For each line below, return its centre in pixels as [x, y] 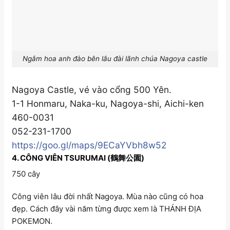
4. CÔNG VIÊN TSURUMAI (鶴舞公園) [78, 158]
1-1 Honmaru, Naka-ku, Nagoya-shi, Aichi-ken [108, 103]
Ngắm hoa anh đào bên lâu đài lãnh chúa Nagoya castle [115, 59]
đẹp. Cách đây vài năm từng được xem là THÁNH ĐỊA [107, 208]
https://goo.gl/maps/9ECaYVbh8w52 [89, 145]
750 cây [26, 174]
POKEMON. [32, 221]
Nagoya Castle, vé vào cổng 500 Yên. [92, 89]
